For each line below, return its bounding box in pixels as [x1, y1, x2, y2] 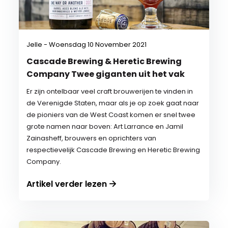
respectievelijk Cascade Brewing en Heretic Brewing [26, 145, 201, 155]
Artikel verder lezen [26, 178, 107, 190]
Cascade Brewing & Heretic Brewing [26, 55, 182, 67]
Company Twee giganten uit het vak [26, 68, 185, 80]
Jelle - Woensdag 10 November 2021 [26, 40, 147, 49]
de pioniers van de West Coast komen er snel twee [26, 110, 196, 120]
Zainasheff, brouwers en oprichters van [26, 133, 157, 143]
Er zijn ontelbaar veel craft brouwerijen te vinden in [26, 87, 193, 96]
